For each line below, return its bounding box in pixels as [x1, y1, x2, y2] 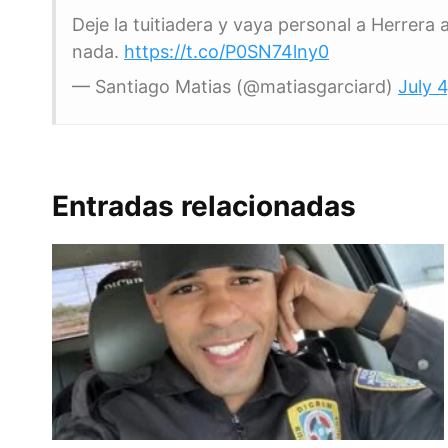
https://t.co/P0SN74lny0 [124, 41, 329, 63]
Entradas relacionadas [52, 189, 356, 224]
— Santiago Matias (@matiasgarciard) [72, 76, 398, 98]
